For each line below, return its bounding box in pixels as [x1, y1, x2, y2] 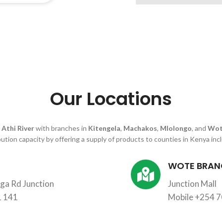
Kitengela [88, 124, 120, 132]
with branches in [34, 124, 88, 132]
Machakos [123, 124, 157, 132]
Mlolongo [160, 124, 192, 132]
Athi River [1, 124, 34, 132]
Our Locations [50, 86, 172, 111]
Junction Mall [168, 178, 217, 189]
